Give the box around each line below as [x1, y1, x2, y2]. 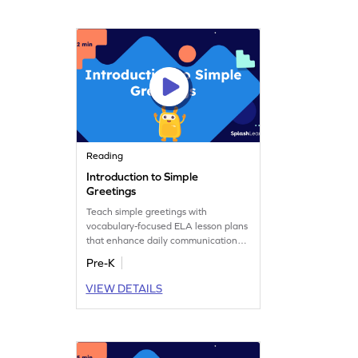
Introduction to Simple [86, 169, 199, 183]
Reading [86, 149, 124, 161]
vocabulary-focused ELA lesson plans [86, 220, 249, 232]
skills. [86, 249, 109, 261]
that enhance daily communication [86, 234, 238, 246]
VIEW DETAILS [86, 281, 163, 295]
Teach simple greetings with [86, 205, 208, 217]
